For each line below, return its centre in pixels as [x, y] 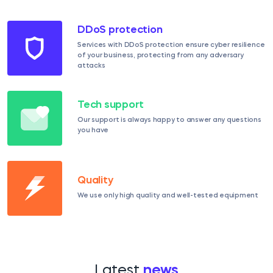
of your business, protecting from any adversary [161, 55]
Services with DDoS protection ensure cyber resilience [171, 45]
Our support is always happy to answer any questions [169, 120]
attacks [91, 66]
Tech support [111, 105]
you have [93, 131]
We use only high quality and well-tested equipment [168, 196]
